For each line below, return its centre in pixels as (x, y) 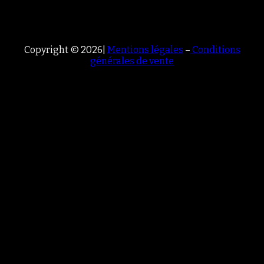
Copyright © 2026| (65, 49)
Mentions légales (145, 49)
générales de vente (132, 61)
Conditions (215, 49)
